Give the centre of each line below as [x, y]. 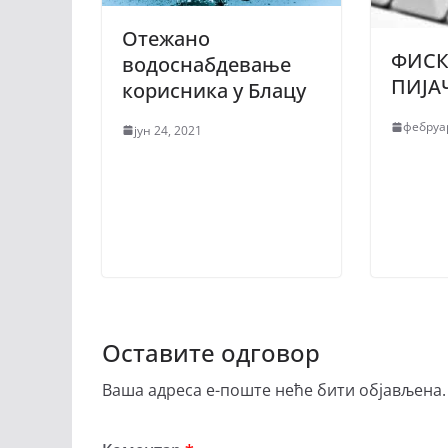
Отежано [166, 38]
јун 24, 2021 [168, 130]
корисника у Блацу [214, 90]
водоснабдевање [206, 64]
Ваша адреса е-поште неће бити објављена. [274, 389]
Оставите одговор [211, 352]
